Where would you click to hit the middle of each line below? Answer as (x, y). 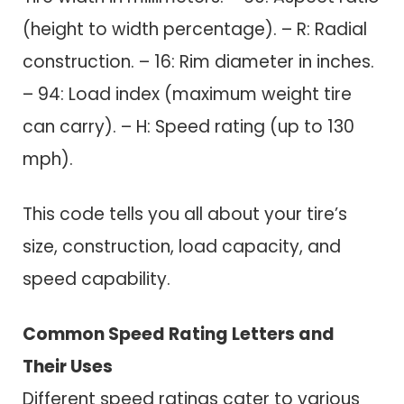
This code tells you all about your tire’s (185, 214)
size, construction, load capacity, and (182, 246)
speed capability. (96, 279)
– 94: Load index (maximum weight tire (187, 95)
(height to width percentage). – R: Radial (195, 30)
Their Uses (68, 366)
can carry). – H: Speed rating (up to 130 (188, 127)
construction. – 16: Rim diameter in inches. (198, 62)
